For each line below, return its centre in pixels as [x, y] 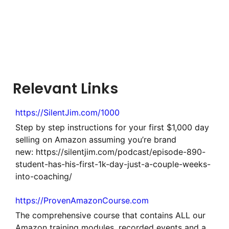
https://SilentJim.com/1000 [67, 112]
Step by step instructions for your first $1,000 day [112, 127]
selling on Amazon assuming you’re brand [96, 139]
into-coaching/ [44, 176]
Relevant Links [65, 88]
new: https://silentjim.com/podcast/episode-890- [110, 152]
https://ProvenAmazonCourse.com [82, 200]
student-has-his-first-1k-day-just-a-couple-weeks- [113, 164]
